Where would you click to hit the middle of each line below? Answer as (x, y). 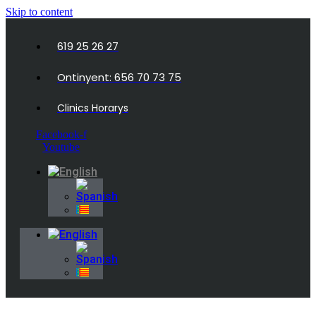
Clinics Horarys (93, 108)
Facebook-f (61, 134)
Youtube (61, 147)
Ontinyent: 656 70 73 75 (119, 77)
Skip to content (39, 12)
